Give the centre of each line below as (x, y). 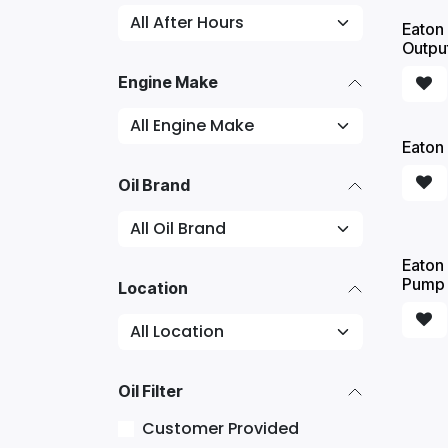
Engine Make (168, 82)
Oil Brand (154, 185)
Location (153, 288)
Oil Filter (150, 391)
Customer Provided (220, 428)
